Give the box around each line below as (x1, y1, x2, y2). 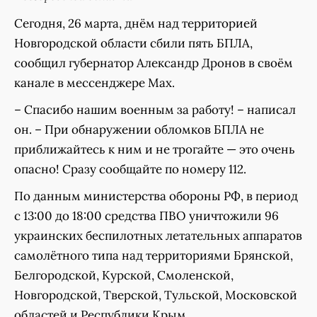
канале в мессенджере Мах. (14, 75, 175, 91)
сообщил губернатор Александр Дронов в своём (14, 55, 293, 71)
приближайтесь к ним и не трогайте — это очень (14, 142, 295, 157)
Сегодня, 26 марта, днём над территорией (14, 16, 258, 31)
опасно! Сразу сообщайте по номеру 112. (14, 161, 246, 177)
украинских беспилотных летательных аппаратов (14, 228, 302, 243)
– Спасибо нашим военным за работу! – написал (14, 102, 296, 117)
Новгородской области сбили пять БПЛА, (14, 35, 253, 51)
